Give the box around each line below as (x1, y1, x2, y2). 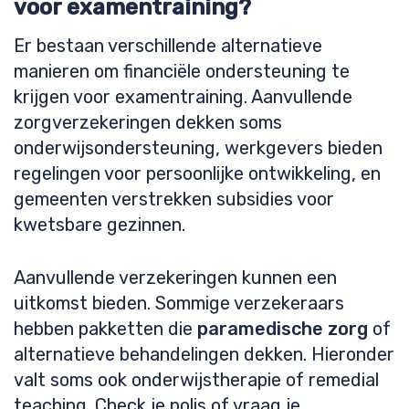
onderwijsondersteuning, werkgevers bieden (14, 137, 383, 159)
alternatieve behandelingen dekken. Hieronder (14, 343, 394, 365)
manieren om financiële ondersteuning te (14, 60, 350, 82)
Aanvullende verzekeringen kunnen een (14, 267, 337, 288)
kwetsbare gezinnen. (14, 214, 185, 236)
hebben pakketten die (14, 318, 197, 340)
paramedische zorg (197, 318, 368, 340)
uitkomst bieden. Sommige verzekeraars (14, 292, 344, 314)
